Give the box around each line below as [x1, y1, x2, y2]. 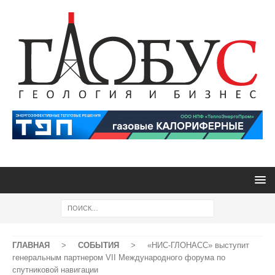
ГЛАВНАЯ [12, 241, 50, 250]
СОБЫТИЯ [78, 241, 119, 250]
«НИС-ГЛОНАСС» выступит [147, 241, 249, 250]
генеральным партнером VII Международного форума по [12, 253, 225, 262]
